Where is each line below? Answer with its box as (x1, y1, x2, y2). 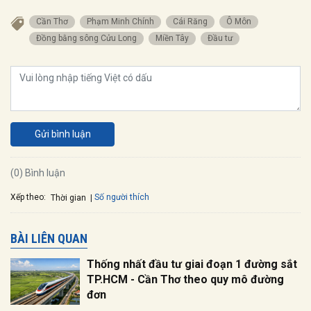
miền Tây (162, 33, 189, 44)
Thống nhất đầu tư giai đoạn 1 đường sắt (87, 258, 297, 271)
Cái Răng (178, 17, 208, 27)
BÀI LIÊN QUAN (10, 231, 87, 246)
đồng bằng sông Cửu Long (42, 33, 137, 44)
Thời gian (51, 192, 86, 203)
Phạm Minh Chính (92, 17, 154, 27)
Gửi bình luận (34, 128, 91, 140)
